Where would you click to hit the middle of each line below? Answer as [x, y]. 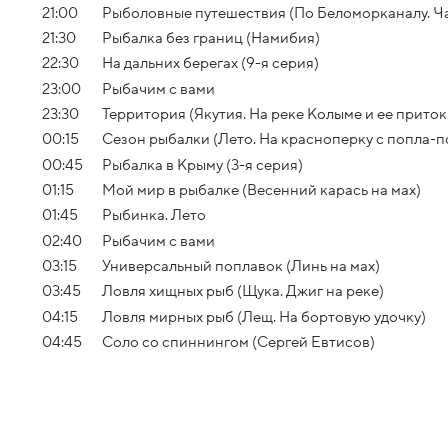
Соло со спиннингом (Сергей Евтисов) [238, 341]
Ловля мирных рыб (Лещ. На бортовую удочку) [264, 316]
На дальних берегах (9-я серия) [210, 63]
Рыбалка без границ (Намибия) [211, 37]
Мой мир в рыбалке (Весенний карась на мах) [261, 189]
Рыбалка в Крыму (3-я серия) [202, 164]
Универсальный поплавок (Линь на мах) [241, 265]
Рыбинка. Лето [154, 215]
